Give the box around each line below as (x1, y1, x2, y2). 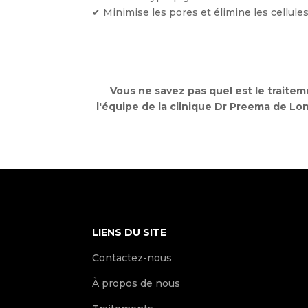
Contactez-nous (92, 252, 173, 265)
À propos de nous (92, 277, 181, 290)
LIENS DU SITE (92, 226, 167, 239)
